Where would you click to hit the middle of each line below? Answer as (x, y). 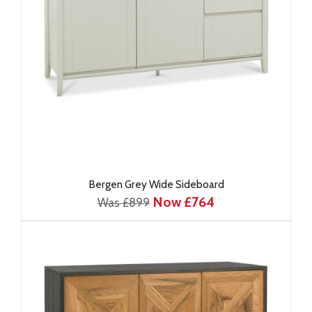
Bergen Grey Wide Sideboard (156, 184)
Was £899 (124, 203)
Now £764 (184, 202)
